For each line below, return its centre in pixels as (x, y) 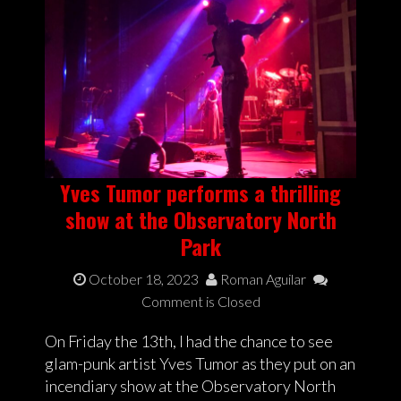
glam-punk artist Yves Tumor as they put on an (200, 363)
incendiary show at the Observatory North (190, 385)
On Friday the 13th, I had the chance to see (189, 341)
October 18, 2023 (144, 278)
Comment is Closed (200, 301)
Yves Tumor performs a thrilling (200, 192)
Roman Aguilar (262, 278)
